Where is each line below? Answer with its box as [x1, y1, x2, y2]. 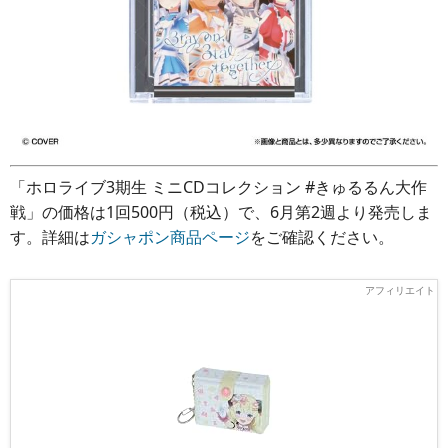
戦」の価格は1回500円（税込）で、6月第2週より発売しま [10, 201, 432, 224]
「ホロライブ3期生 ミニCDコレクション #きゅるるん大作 [10, 176, 427, 199]
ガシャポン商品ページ [90, 226, 250, 249]
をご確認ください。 [250, 226, 394, 249]
